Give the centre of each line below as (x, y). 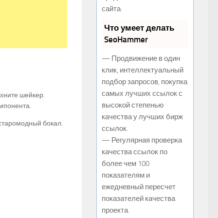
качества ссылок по (135, 152)
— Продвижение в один (141, 58)
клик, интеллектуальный (143, 70)
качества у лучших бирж (142, 117)
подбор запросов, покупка (145, 82)
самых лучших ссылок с (142, 93)
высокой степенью (133, 105)
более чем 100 (126, 163)
